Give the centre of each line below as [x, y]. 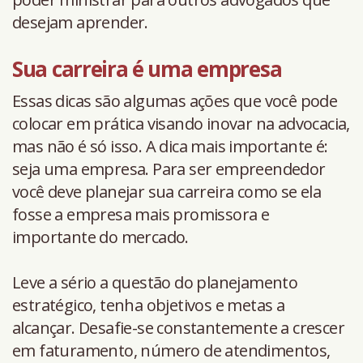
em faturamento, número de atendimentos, [171, 350]
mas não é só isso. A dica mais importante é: [170, 146]
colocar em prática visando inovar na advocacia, [181, 123]
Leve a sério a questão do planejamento [155, 282]
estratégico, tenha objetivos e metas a [149, 305]
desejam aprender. [80, 22]
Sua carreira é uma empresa [149, 68]
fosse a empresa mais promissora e [141, 214]
